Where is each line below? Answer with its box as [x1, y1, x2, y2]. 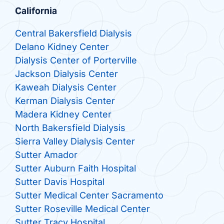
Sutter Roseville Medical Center [14, 203, 150, 214]
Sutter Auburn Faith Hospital [14, 163, 136, 174]
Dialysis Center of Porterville [14, 55, 137, 66]
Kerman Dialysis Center [14, 95, 115, 106]
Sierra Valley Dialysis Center [14, 136, 135, 147]
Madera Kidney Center [14, 109, 111, 120]
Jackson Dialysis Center [14, 68, 118, 79]
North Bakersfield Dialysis [14, 122, 125, 133]
